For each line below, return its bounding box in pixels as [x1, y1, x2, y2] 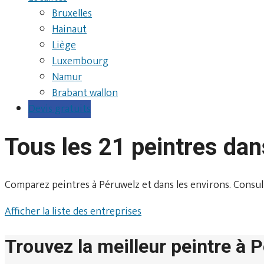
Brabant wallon [52, 84, 118, 102]
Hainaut [52, 21, 87, 38]
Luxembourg [52, 52, 108, 70]
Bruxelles [52, 5, 92, 22]
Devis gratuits [28, 100, 91, 118]
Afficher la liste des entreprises [5, 202, 141, 220]
